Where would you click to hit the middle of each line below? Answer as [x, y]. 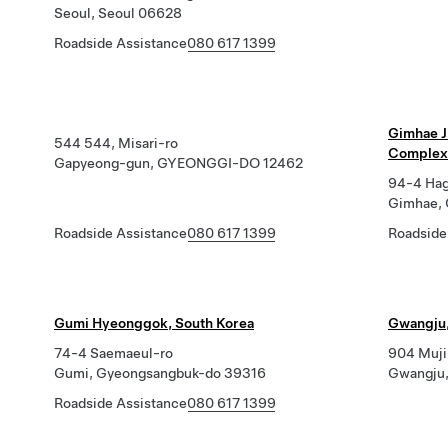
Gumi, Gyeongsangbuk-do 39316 [160, 373]
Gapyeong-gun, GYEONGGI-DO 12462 [178, 163]
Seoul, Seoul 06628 [118, 13]
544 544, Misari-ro [116, 143]
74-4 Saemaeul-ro [113, 353]
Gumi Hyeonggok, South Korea [154, 323]
